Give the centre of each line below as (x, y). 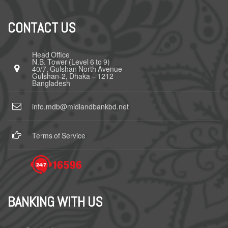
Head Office (51, 54)
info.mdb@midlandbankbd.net (80, 106)
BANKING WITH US (55, 202)
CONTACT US (42, 27)
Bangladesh (51, 83)
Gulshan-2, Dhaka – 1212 (73, 76)
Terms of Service (59, 135)
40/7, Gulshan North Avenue (77, 68)
